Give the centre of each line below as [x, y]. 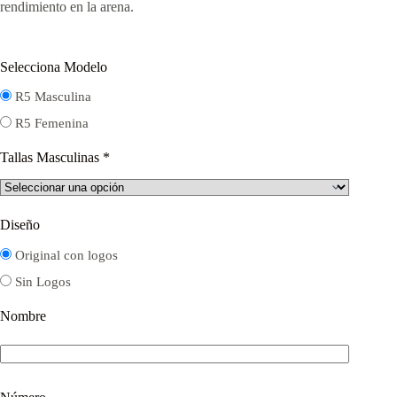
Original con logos [66, 255]
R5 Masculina [53, 97]
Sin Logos [43, 281]
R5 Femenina [52, 124]
